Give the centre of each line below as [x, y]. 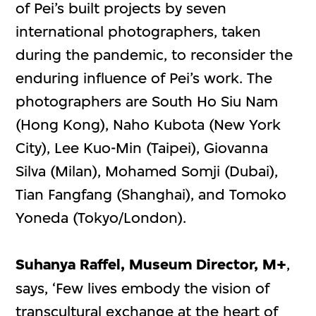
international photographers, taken [139, 32]
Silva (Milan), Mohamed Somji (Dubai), [147, 171]
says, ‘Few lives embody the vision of [143, 288]
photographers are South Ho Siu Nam [147, 102]
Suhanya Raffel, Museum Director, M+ [151, 265]
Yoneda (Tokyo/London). [101, 218]
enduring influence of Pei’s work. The [144, 78]
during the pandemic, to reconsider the [154, 55]
